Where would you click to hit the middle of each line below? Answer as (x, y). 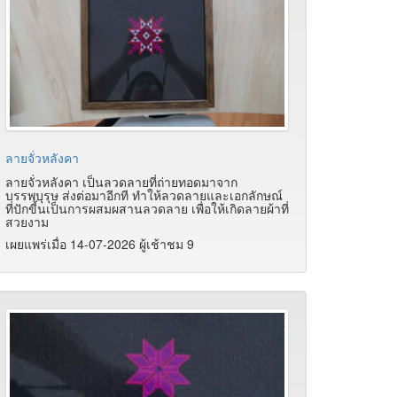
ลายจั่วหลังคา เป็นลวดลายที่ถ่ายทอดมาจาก (121, 181)
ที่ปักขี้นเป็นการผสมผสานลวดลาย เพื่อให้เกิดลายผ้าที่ (147, 208)
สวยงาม (27, 221)
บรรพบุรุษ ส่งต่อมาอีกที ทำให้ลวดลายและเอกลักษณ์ (144, 195)
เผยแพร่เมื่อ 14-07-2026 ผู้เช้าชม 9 (100, 243)
